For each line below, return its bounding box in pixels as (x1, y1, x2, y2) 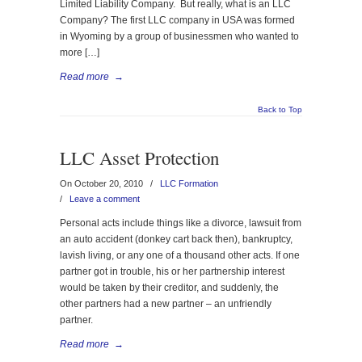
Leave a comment (69, 194, 140, 204)
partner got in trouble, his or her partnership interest (60, 266, 284, 277)
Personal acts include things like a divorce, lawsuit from (60, 217, 301, 229)
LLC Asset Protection (60, 145, 219, 170)
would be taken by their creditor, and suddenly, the (60, 282, 279, 293)
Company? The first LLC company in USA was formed (60, 15, 295, 26)
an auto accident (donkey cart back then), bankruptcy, (60, 234, 293, 245)
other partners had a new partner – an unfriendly (60, 298, 271, 309)
